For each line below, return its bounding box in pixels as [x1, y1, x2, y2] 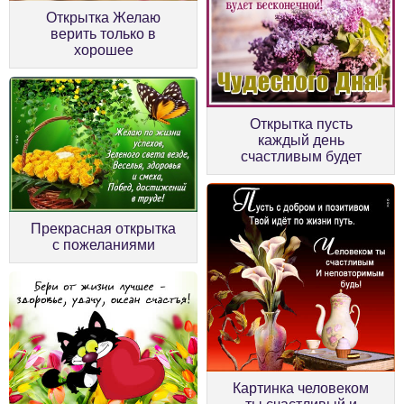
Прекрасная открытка [31, 220, 176, 236]
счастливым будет [240, 148, 362, 164]
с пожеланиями [51, 236, 155, 252]
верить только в [50, 25, 156, 41]
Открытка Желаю [46, 9, 161, 25]
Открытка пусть [249, 115, 353, 132]
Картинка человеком [233, 380, 369, 396]
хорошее [73, 41, 133, 58]
